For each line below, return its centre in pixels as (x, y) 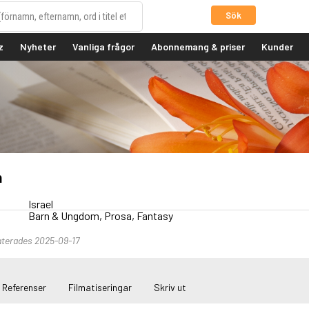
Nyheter (38, 47)
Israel (41, 204)
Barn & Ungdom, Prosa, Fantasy (101, 216)
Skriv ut (170, 288)
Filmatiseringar (100, 288)
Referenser (24, 288)
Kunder (277, 47)
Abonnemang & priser (198, 47)
